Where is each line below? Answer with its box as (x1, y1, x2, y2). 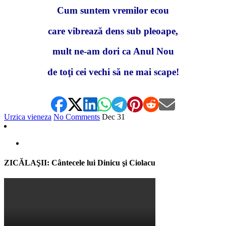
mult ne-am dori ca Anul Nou (52, 46, 174, 57)
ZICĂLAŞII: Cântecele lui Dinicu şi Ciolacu (4, 158, 155, 167)
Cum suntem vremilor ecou (57, 5, 169, 16)
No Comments (53, 112, 100, 121)
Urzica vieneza (4, 112, 51, 121)
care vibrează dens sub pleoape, (48, 25, 178, 36)
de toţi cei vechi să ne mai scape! (47, 67, 179, 77)
